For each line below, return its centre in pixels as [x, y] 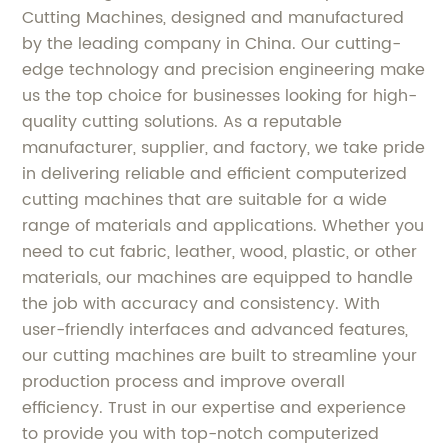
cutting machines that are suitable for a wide [205, 200]
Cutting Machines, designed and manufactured [213, 18]
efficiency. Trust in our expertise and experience [214, 408]
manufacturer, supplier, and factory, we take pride [224, 148]
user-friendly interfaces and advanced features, [215, 330]
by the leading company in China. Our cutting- [212, 44]
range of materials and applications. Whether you [223, 226]
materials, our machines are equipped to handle [218, 278]
